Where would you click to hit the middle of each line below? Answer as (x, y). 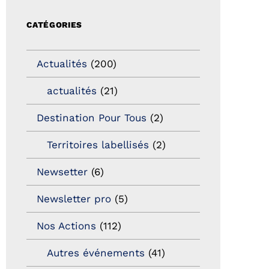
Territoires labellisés (98, 144)
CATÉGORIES (54, 25)
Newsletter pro (74, 198)
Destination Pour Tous (92, 117)
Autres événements (96, 252)
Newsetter (62, 171)
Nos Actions (67, 225)
